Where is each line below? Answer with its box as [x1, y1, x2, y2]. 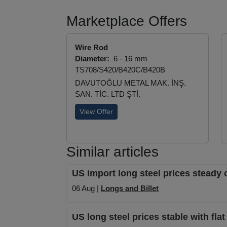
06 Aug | [72, 184, 101, 193]
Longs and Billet [101, 184, 159, 193]
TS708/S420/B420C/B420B [75, 65, 165, 74]
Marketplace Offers [66, 13, 187, 29]
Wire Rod [75, 43, 108, 52]
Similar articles [66, 144, 159, 160]
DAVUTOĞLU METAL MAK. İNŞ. [75, 79, 186, 88]
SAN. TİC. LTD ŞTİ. [75, 90, 140, 99]
